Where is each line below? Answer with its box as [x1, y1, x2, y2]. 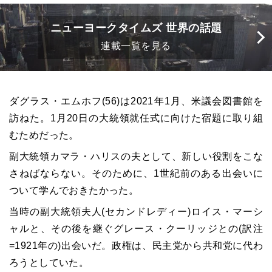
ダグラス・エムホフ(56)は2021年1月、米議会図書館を [9, 96, 263, 106]
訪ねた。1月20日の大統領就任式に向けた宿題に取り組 [9, 113, 263, 123]
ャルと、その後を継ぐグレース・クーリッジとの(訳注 [9, 223, 263, 234]
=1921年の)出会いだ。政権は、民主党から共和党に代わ [9, 240, 263, 251]
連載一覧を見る [101, 41, 171, 51]
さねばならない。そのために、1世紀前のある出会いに [9, 168, 263, 178]
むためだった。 [9, 130, 79, 140]
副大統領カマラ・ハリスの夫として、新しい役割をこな [9, 151, 263, 161]
